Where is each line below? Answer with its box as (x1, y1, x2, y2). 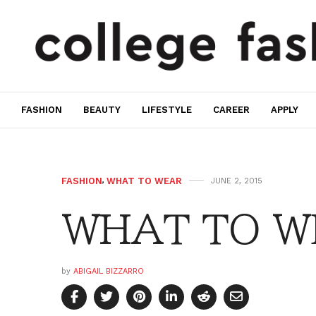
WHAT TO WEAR (107, 175, 182, 186)
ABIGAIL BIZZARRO (73, 266, 144, 276)
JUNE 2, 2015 (211, 176, 262, 186)
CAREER (213, 104, 250, 116)
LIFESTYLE (142, 104, 192, 116)
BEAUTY (83, 104, 121, 116)
